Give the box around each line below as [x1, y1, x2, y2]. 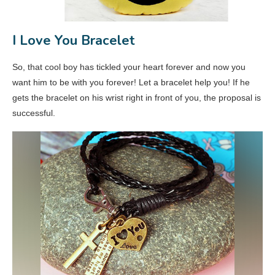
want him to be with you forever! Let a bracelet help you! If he [12, 77, 250, 88]
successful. [12, 108, 55, 118]
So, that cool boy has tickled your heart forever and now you [12, 62, 246, 72]
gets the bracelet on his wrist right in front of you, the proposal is [12, 93, 261, 103]
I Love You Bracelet [12, 31, 135, 50]
